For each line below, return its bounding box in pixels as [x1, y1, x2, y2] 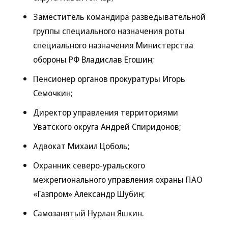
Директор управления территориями [33, 106, 178, 118]
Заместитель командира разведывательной [33, 11, 206, 22]
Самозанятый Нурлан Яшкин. [33, 207, 144, 219]
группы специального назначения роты [33, 25, 185, 37]
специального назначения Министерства [33, 39, 193, 51]
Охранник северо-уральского [33, 159, 145, 171]
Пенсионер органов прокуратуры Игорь [33, 73, 185, 84]
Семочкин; [33, 87, 73, 99]
